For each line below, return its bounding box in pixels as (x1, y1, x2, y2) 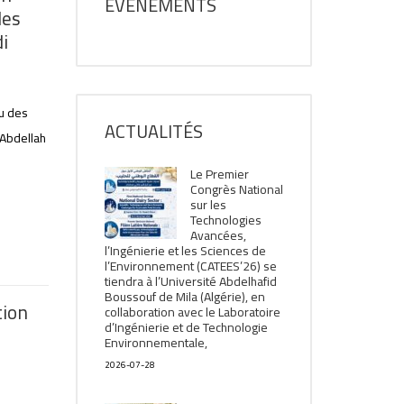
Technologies (189, 208, 262, 232)
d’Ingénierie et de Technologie (104, 316, 268, 339)
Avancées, (189, 224, 246, 247)
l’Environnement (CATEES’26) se (104, 254, 277, 278)
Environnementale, (104, 331, 207, 354)
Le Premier (189, 162, 249, 186)
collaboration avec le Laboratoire (104, 300, 280, 324)
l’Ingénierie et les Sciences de (104, 239, 266, 262)
